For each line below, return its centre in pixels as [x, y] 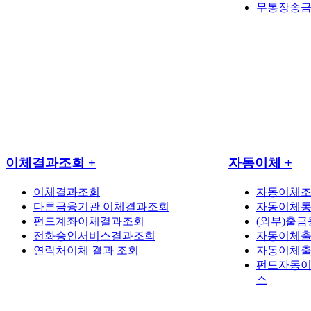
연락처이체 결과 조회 [86, 250]
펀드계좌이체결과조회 [89, 221]
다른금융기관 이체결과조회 [101, 206]
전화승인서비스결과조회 [94, 235]
